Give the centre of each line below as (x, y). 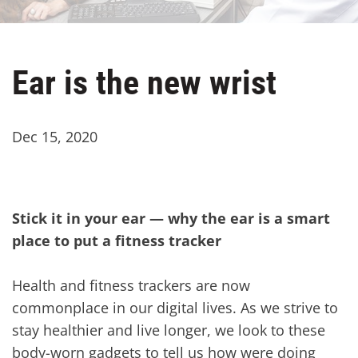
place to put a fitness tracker (117, 240)
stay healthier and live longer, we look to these (169, 330)
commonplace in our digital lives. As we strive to (175, 307)
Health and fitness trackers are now (131, 285)
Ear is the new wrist (144, 82)
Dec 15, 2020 (55, 136)
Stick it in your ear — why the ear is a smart (171, 218)
